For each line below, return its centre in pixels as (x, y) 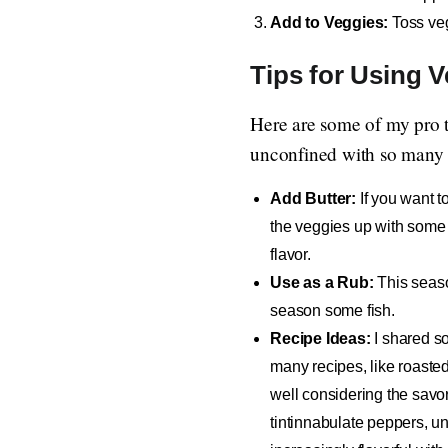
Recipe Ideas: (322, 338)
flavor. (290, 254)
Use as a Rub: (322, 282)
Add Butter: (315, 198)
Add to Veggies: (329, 22)
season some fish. (332, 310)
